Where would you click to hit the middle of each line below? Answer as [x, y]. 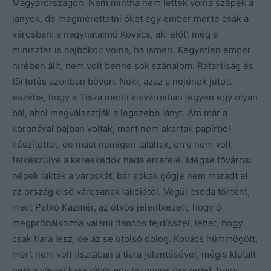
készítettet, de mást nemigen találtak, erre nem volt [122, 144]
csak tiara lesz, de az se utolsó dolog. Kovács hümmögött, [135, 238]
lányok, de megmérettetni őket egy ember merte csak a [130, 18]
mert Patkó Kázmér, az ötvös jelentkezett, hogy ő [117, 207]
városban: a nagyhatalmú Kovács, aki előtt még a [115, 34]
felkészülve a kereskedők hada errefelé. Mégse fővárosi [132, 160]
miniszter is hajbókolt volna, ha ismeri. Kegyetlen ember [132, 50]
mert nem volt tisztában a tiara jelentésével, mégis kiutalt [134, 254]
